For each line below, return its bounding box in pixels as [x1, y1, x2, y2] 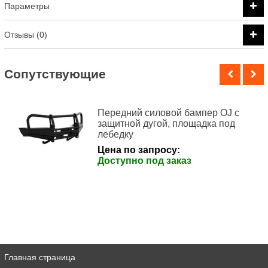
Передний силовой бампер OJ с [98, 107, 240, 118]
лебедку [98, 129, 134, 139]
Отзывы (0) [4, 30, 47, 39]
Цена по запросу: [98, 144, 181, 155]
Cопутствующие [4, 67, 106, 81]
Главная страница [4, 252, 75, 262]
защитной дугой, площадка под [98, 118, 236, 129]
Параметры [4, 1, 50, 11]
